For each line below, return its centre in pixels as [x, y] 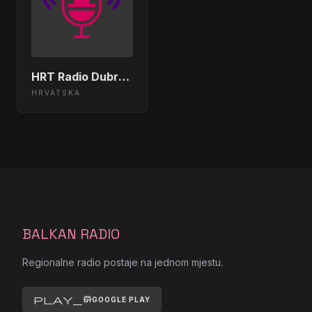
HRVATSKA [56, 93]
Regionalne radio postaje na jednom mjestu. [123, 263]
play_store [63, 300]
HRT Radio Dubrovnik [124, 77]
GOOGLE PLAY [121, 299]
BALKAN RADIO [71, 234]
